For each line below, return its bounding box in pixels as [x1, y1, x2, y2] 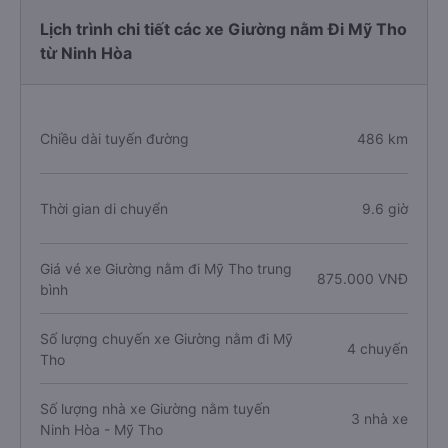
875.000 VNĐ [316, 270, 408, 287]
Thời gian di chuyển [40, 200, 168, 217]
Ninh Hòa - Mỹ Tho [40, 420, 163, 438]
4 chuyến [346, 340, 408, 357]
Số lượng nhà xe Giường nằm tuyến [40, 399, 270, 417]
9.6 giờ [361, 200, 408, 217]
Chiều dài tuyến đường [40, 130, 189, 147]
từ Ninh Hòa [40, 43, 132, 63]
